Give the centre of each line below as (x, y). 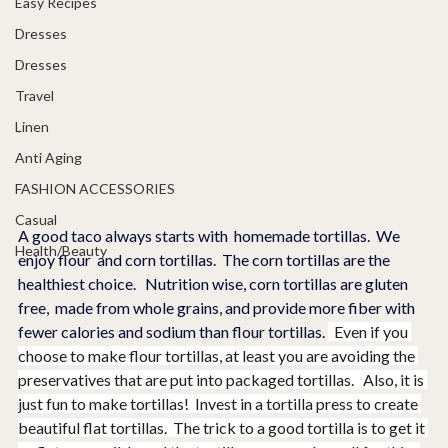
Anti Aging (48, 157)
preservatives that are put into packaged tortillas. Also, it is (222, 379)
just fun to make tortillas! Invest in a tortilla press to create (219, 403)
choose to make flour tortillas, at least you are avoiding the (218, 355)
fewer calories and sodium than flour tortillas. (173, 331)
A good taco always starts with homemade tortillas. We (210, 235)
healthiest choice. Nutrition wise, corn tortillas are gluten (214, 283)
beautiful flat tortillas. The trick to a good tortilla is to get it (223, 427)
